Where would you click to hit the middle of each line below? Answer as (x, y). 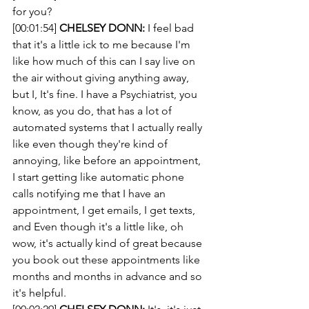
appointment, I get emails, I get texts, (105, 210)
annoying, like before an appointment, (108, 160)
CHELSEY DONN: (102, 28)
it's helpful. (39, 293)
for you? (33, 11)
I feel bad (171, 28)
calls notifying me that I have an (90, 193)
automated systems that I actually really (109, 127)
